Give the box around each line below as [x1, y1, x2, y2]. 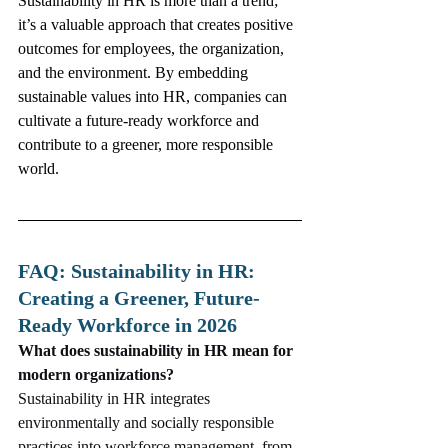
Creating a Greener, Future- [18, 287, 260, 310]
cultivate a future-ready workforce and [18, 112, 263, 130]
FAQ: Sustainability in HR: [18, 260, 260, 283]
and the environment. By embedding [18, 64, 252, 82]
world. [18, 160, 59, 178]
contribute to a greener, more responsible [18, 136, 277, 154]
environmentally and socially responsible [18, 414, 278, 432]
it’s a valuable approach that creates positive [18, 16, 297, 34]
